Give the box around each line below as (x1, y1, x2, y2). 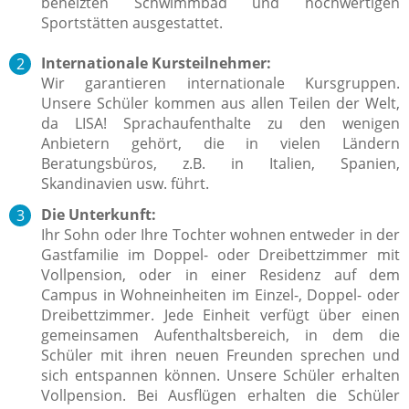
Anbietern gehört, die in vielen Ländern (41, 132, 400, 153)
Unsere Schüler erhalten (220, 364, 400, 385)
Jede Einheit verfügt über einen (163, 304, 401, 325)
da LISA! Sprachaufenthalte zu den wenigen (41, 112, 400, 133)
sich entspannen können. (41, 364, 220, 385)
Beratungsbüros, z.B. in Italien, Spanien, (41, 152, 400, 173)
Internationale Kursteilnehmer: (41, 52, 271, 73)
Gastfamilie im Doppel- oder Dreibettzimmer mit (41, 244, 400, 265)
